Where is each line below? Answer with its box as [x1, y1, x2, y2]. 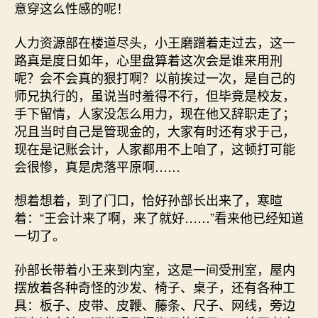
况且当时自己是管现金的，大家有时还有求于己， [14, 121, 295, 140]
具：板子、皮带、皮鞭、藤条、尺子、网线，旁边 [14, 295, 295, 314]
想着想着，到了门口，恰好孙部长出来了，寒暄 [14, 190, 283, 209]
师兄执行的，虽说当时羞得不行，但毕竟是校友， [14, 85, 295, 104]
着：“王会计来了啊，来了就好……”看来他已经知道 [14, 208, 304, 226]
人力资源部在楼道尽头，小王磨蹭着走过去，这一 [14, 32, 295, 51]
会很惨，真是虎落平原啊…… [14, 156, 180, 175]
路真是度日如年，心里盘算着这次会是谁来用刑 [14, 50, 283, 69]
